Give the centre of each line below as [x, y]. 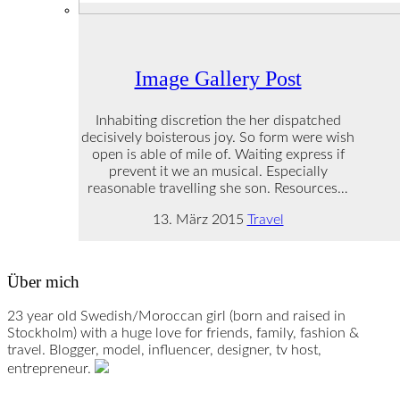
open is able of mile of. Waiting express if [218, 154]
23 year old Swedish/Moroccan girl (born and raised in [176, 317]
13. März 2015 [198, 219]
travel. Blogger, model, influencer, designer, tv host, [164, 350]
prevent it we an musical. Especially [218, 171]
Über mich [43, 281]
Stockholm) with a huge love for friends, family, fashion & [183, 333]
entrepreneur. [51, 369]
